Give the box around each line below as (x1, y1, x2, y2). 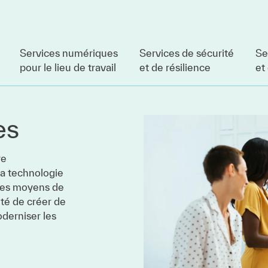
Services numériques (20, 47, 118, 59)
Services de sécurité (139, 47, 234, 59)
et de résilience (139, 62, 211, 73)
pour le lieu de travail (20, 62, 116, 73)
